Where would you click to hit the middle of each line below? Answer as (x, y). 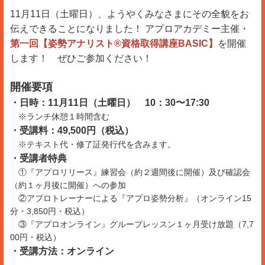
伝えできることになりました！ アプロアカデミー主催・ (130, 28)
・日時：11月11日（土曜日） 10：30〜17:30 (111, 102)
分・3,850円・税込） (50, 211)
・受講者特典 (43, 158)
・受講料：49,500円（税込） (72, 130)
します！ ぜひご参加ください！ (81, 58)
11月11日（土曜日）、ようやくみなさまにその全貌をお (130, 14)
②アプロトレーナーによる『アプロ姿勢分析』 (101, 198)
